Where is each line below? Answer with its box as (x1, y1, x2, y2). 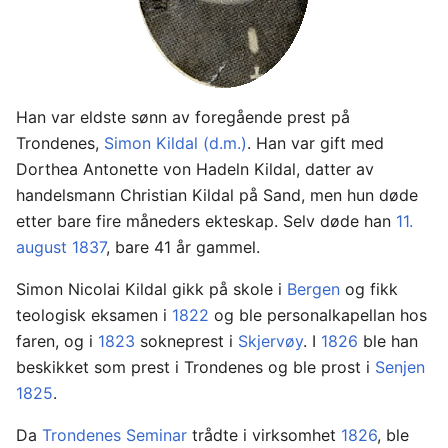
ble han (358, 331, 418, 352)
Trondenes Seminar (42, 425, 187, 446)
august (16, 237, 67, 258)
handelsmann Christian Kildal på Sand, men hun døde (16, 185, 418, 206)
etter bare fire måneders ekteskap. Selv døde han (16, 211, 396, 232)
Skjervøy (238, 331, 303, 352)
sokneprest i (135, 331, 238, 352)
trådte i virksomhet (187, 425, 341, 446)
